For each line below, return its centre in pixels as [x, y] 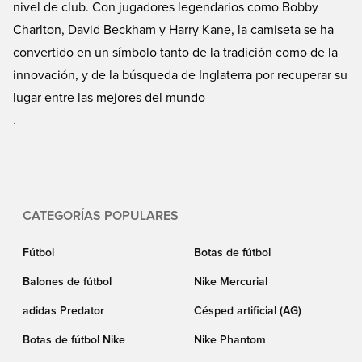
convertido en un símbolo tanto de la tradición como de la [175, 53]
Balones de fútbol [67, 282]
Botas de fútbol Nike [74, 340]
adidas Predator [63, 311]
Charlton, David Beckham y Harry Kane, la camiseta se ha [173, 30]
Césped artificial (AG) [248, 311]
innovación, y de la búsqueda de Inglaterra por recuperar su [180, 75]
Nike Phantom [230, 340]
